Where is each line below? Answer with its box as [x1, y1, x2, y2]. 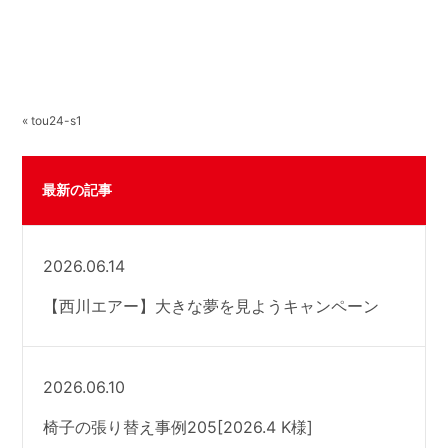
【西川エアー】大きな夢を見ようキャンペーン [43, 295, 380, 316]
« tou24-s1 [22, 112, 83, 128]
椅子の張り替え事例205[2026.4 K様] [43, 416, 314, 437]
